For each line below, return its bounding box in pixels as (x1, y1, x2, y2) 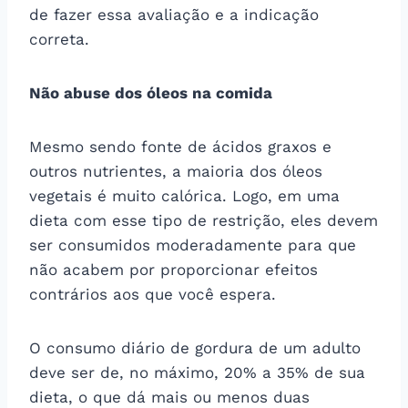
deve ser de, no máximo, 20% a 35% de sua (29, 362, 365, 382)
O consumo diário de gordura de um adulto (29, 338, 361, 357)
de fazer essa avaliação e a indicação (29, 5, 319, 24)
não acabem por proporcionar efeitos (29, 260, 318, 279)
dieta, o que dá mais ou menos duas (29, 387, 310, 406)
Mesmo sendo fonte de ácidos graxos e (29, 137, 331, 156)
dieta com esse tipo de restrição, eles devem (29, 210, 378, 229)
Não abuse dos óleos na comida (29, 83, 272, 102)
